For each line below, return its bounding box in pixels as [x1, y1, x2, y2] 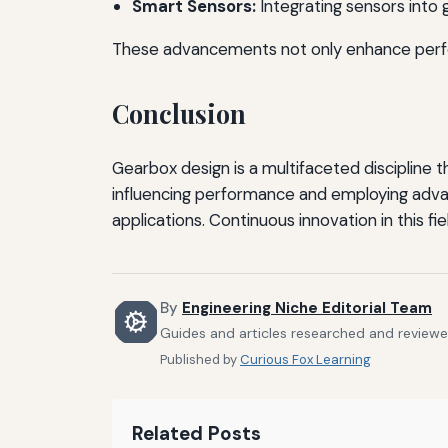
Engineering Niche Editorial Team [182, 297, 432, 318]
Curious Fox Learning [240, 351, 371, 369]
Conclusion [112, 96, 246, 130]
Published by [160, 351, 240, 369]
